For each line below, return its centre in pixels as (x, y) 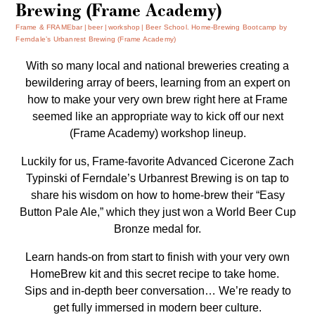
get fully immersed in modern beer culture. (157, 308)
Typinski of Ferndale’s (82, 178)
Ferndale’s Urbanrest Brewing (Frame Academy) (96, 39)
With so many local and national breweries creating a (157, 66)
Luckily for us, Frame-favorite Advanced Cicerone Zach (157, 161)
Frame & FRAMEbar (49, 27)
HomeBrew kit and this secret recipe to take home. (157, 274)
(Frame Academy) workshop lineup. (157, 133)
